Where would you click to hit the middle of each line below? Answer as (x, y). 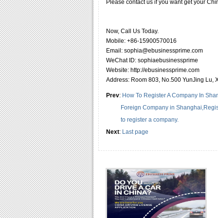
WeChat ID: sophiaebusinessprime (152, 61)
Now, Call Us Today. (132, 31)
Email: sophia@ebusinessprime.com (154, 51)
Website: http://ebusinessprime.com (153, 70)
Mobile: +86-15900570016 (141, 41)
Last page (135, 132)
